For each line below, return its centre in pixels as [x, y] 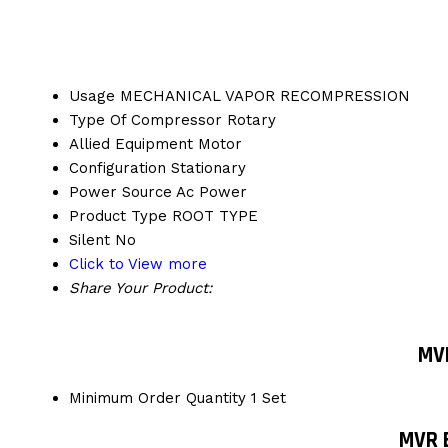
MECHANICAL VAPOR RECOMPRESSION [265, 96]
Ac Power [211, 192]
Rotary [251, 120]
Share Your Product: [140, 288]
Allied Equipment [131, 144]
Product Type [118, 216]
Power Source [120, 192]
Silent [89, 240]
